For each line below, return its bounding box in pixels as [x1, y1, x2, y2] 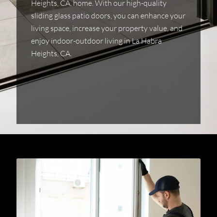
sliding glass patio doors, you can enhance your [31, 10, 186, 20]
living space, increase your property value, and [31, 23, 183, 33]
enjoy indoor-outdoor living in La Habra [31, 35, 162, 46]
